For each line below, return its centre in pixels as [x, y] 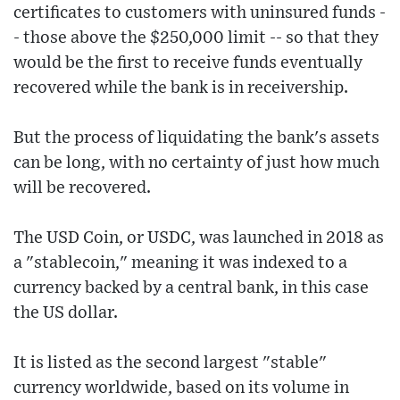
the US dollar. [66, 312]
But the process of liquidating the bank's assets [196, 137]
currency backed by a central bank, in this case [191, 287]
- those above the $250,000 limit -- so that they [196, 37]
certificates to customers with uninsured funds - [200, 12]
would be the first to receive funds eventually [188, 62]
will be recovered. [82, 187]
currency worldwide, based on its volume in [181, 387]
